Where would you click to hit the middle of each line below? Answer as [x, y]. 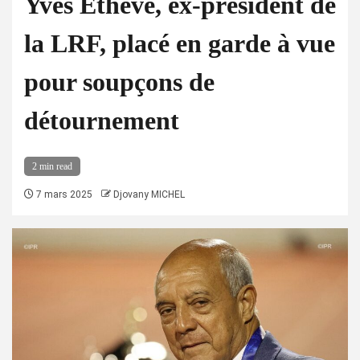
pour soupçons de [119, 82]
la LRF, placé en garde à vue [180, 43]
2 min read [52, 166]
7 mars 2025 [63, 194]
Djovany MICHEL [149, 194]
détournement [102, 121]
